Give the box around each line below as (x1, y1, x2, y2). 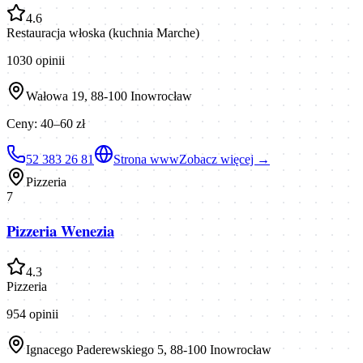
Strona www (113, 152, 179, 167)
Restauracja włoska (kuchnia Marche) (6, 26, 199, 41)
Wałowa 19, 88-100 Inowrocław (26, 89, 192, 104)
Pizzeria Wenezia (6, 220, 114, 242)
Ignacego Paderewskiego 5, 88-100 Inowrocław (26, 342, 271, 357)
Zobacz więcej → (179, 152, 270, 167)
